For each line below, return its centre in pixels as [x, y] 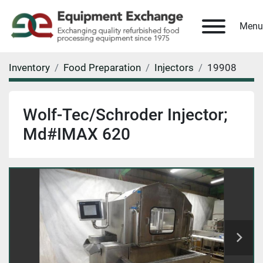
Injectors [174, 68]
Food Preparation [102, 68]
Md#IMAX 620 [77, 134]
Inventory [29, 68]
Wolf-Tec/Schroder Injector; [125, 115]
